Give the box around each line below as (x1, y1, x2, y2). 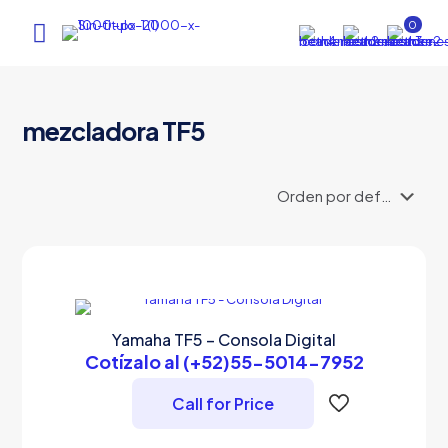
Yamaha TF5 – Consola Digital (112, 329, 336, 350)
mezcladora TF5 (22, 115, 206, 147)
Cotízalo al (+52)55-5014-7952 (84, 350, 364, 373)
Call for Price (172, 393, 274, 414)
